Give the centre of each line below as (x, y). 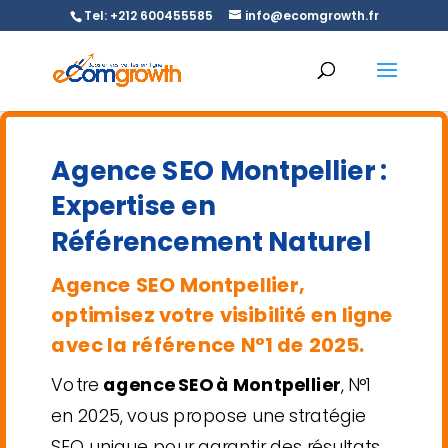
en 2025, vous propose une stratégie (208, 416)
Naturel (316, 241)
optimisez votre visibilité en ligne (222, 315)
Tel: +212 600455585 (148, 15)
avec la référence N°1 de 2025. (208, 344)
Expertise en (133, 206)
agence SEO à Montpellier (222, 385)
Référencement (157, 241)
